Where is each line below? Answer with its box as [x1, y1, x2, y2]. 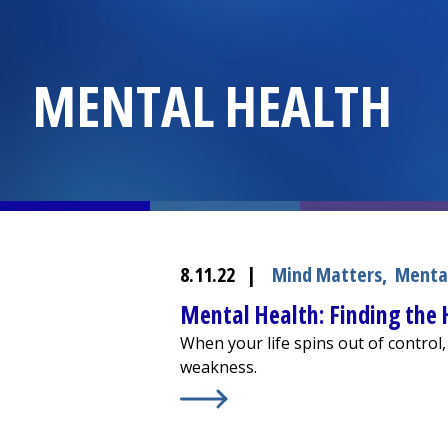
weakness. [180, 356, 257, 379]
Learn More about [179, 409, 321, 432]
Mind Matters [272, 261, 382, 289]
